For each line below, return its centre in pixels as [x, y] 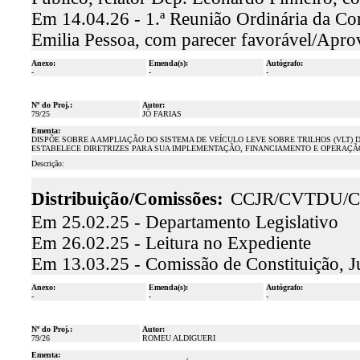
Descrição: [47, 164]
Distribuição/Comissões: [127, 199]
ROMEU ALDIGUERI [178, 338]
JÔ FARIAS [162, 114]
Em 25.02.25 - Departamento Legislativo [184, 222]
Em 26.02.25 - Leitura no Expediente [171, 243]
